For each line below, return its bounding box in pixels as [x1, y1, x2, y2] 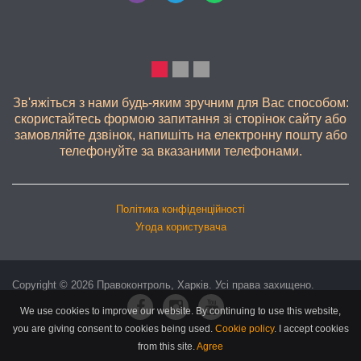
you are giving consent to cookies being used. [12, 323, 215, 334]
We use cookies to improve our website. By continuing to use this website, [20, 305, 341, 317]
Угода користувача [135, 220, 226, 233]
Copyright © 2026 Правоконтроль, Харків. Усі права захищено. [12, 278, 317, 291]
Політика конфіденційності [116, 202, 245, 215]
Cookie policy [214, 323, 274, 334]
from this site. [138, 341, 195, 352]
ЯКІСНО [150, 61, 211, 80]
